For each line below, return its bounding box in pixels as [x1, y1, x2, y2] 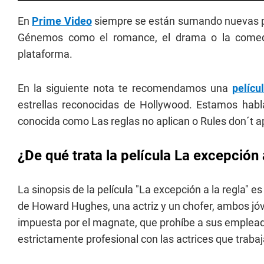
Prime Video [32, 15, 92, 27]
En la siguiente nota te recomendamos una [18, 82, 232, 94]
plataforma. [18, 48, 72, 60]
